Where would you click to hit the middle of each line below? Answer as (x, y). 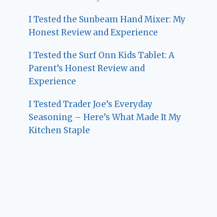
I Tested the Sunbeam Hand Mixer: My (107, 20)
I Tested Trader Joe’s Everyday (91, 104)
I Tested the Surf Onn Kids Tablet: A (102, 55)
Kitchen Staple (60, 131)
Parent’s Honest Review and (87, 69)
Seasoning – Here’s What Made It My (105, 117)
